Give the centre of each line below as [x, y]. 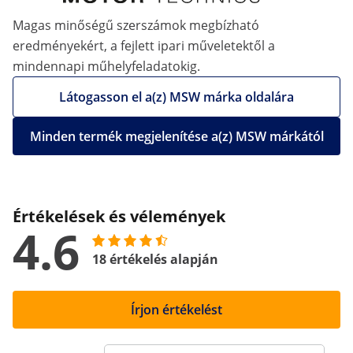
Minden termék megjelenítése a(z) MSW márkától [176, 136]
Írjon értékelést [176, 310]
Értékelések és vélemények [119, 216]
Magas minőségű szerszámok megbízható [136, 25]
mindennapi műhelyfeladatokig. [106, 66]
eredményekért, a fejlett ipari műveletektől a [144, 46]
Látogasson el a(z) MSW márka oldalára [176, 97]
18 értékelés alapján [155, 259]
